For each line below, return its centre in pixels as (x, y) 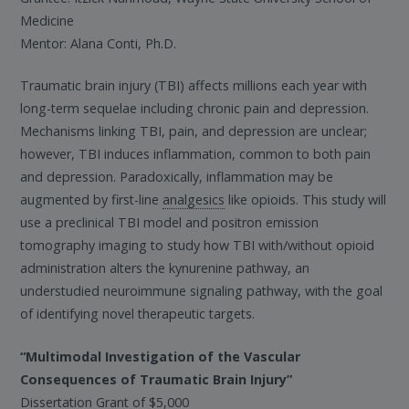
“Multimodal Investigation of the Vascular (161, 356)
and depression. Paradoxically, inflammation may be (177, 177)
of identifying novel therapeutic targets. (138, 314)
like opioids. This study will (306, 200)
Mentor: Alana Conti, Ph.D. (99, 43)
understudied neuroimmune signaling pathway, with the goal (202, 291)
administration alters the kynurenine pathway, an (165, 268)
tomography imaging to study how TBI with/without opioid (198, 246)
